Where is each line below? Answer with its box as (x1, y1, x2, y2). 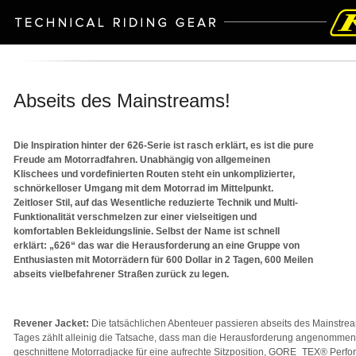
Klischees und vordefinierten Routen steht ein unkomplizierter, (14, 168, 295, 180)
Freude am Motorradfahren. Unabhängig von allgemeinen (14, 154, 270, 165)
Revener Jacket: (14, 318, 89, 329)
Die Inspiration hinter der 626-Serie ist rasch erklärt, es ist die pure (14, 140, 314, 151)
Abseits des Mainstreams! (14, 90, 230, 111)
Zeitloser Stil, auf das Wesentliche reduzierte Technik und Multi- (14, 197, 298, 208)
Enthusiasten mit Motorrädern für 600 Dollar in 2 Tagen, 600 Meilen (14, 254, 313, 265)
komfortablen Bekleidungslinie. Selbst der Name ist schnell (14, 226, 280, 237)
